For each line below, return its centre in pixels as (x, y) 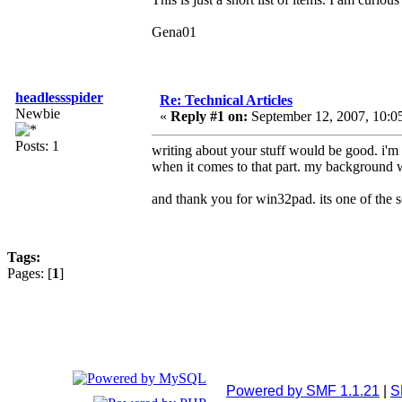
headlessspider (59, 98)
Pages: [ (30, 274)
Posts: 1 (37, 146)
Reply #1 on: (209, 117)
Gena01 (174, 32)
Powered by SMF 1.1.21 (303, 390)
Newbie (38, 114)
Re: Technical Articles (226, 100)
